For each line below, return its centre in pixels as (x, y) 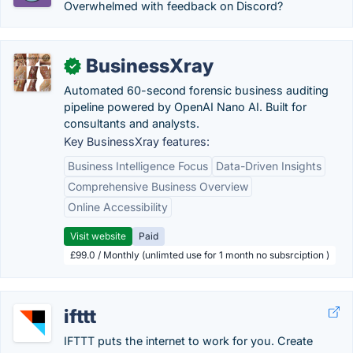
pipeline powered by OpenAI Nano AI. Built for (185, 107)
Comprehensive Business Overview (158, 186)
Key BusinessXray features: (137, 141)
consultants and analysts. (132, 123)
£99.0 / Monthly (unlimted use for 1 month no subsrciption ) (200, 255)
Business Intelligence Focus (138, 166)
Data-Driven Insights (269, 166)
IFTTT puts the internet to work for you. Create (188, 341)
